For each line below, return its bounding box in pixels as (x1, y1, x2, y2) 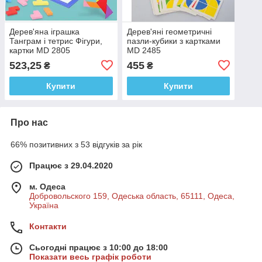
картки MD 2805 (9, 45, 70, 55)
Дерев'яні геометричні (126, 26, 212, 36)
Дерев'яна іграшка (9, 26, 80, 36)
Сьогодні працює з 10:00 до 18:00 (29, 242, 168, 252)
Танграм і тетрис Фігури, (9, 36, 102, 46)
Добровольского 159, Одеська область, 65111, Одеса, (29, 191, 235, 201)
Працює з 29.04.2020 (29, 160, 113, 170)
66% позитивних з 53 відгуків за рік (11, 139, 142, 149)
